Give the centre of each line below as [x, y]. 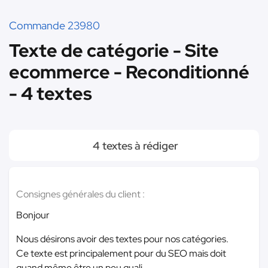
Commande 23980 [54, 25]
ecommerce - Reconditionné [129, 72]
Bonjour [33, 215]
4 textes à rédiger [134, 146]
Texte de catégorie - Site [114, 50]
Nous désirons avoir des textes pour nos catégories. [122, 239]
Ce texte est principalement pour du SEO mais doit [121, 253]
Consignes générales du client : [80, 194]
